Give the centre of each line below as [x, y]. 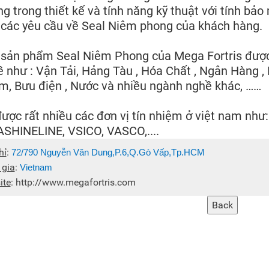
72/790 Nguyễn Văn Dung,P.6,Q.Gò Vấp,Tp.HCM [108, 152]
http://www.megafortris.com [75, 182]
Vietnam [36, 167]
